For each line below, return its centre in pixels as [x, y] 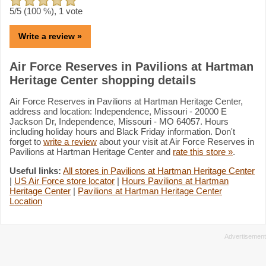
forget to [26, 141]
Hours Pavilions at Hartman [175, 180]
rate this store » [203, 151]
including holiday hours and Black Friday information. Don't [122, 131]
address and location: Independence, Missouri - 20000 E [118, 111]
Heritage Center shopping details [103, 80]
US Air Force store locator [64, 180]
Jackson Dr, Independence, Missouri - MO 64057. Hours [119, 121]
